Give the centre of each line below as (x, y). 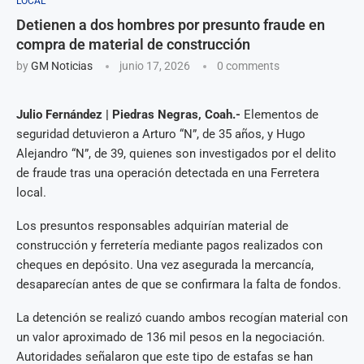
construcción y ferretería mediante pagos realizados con (169, 245)
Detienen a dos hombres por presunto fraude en (171, 24)
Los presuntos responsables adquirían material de (152, 225)
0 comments (248, 65)
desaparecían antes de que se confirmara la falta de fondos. (179, 284)
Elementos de (281, 114)
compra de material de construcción (133, 44)
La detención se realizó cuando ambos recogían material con (182, 317)
